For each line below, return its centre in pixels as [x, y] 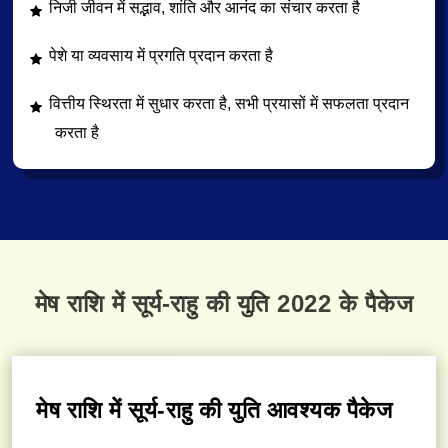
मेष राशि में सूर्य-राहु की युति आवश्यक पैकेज [214, 410]
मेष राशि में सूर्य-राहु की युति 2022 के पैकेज [224, 304]
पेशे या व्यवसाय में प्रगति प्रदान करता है [161, 56]
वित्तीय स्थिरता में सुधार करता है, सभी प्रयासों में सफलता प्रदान [229, 104]
